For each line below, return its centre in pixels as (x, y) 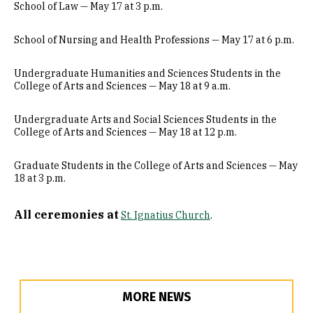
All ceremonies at (66, 214)
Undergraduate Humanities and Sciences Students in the (147, 73)
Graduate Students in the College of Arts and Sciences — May (156, 166)
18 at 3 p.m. (40, 178)
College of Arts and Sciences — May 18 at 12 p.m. (125, 132)
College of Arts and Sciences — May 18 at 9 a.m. (122, 86)
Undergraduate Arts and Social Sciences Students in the (145, 119)
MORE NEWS (156, 297)
